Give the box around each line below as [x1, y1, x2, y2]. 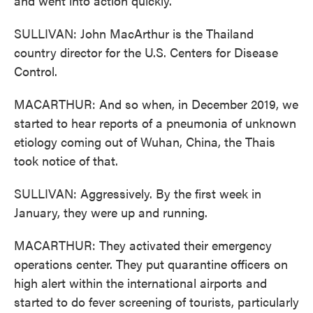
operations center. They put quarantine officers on [14, 255, 288, 272]
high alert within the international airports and [14, 274, 267, 291]
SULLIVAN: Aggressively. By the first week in [14, 184, 261, 202]
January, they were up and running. [14, 203, 208, 221]
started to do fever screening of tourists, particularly [14, 293, 299, 310]
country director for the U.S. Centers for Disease [14, 43, 278, 61]
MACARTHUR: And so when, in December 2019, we [14, 95, 298, 112]
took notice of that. [14, 152, 118, 169]
